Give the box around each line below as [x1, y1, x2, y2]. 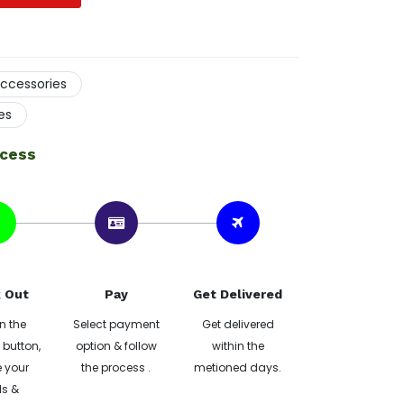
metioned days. [194, 360, 281, 375]
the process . [81, 360, 151, 375]
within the [211, 338, 264, 353]
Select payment [72, 317, 160, 332]
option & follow [75, 338, 157, 353]
